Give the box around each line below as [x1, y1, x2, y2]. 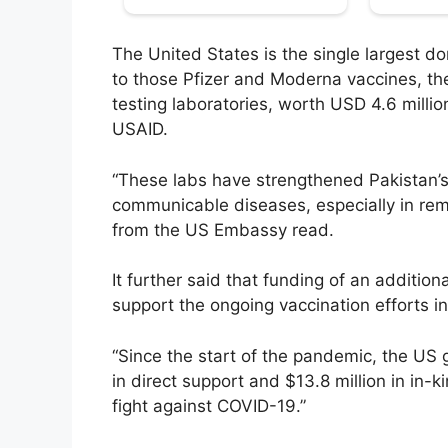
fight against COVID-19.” [112, 395, 306, 416]
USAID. [112, 119, 168, 140]
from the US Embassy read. [112, 219, 334, 240]
